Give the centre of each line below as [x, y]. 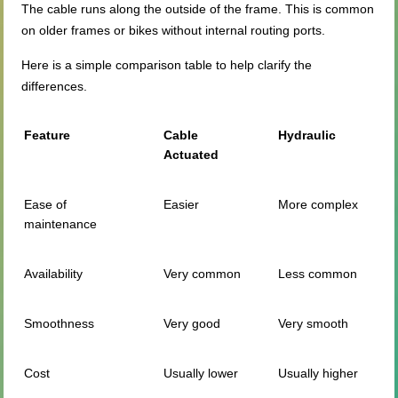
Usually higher [318, 374]
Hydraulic [307, 135]
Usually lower [201, 374]
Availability [54, 274]
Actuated [191, 155]
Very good [192, 324]
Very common [203, 274]
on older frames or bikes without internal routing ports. [174, 31]
